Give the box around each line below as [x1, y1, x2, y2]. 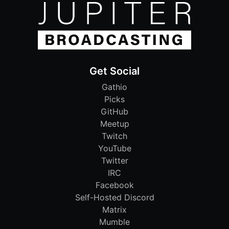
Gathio [102, 82, 127, 93]
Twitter [101, 155, 128, 166]
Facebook [95, 180, 134, 191]
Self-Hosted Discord [75, 192, 154, 203]
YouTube [98, 143, 131, 154]
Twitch [102, 131, 127, 142]
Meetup [100, 119, 129, 129]
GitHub [101, 106, 128, 117]
